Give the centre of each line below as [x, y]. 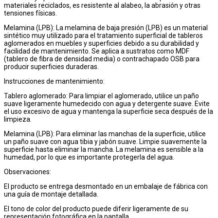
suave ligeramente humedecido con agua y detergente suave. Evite [107, 103]
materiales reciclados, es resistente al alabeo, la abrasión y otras [102, 5]
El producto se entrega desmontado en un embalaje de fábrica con [106, 186]
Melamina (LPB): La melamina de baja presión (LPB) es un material [106, 27]
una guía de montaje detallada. [51, 194]
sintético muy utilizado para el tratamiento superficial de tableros [103, 35]
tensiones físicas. [30, 13]
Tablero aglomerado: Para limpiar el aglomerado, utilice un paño [101, 96]
